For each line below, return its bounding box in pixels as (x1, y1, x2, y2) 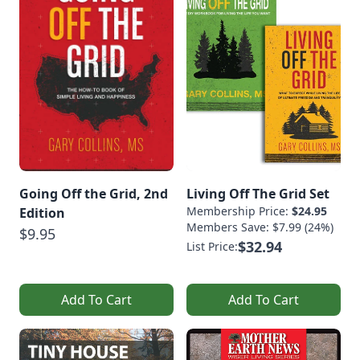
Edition (19, 203, 65, 222)
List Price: (186, 238, 238, 254)
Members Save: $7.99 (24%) (186, 219, 333, 235)
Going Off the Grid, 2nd (19, 184, 168, 202)
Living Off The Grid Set (186, 184, 329, 202)
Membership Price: (186, 202, 292, 219)
